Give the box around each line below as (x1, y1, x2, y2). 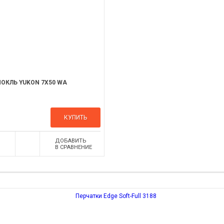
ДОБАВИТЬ (54, 137, 86, 144)
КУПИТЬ (64, 114, 87, 121)
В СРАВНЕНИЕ (54, 144, 92, 150)
